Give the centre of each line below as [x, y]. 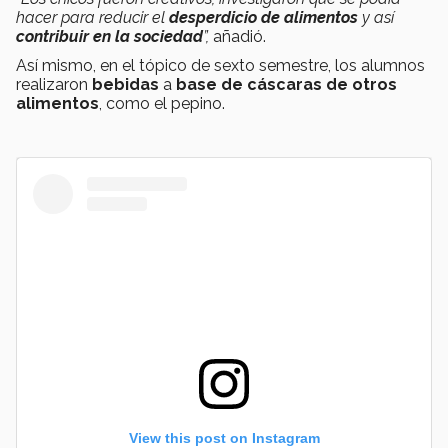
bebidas [125, 85]
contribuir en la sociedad [109, 37]
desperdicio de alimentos [263, 18]
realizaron [54, 85]
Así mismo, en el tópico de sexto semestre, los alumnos [220, 66]
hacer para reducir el [92, 18]
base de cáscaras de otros [286, 85]
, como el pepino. [162, 104]
